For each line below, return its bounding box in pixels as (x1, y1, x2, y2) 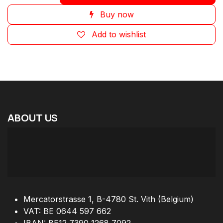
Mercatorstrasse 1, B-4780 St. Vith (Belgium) (23, 194, 194, 204)
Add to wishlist (92, 29, 146, 40)
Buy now (97, 9, 134, 19)
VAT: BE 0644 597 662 (23, 206, 111, 216)
